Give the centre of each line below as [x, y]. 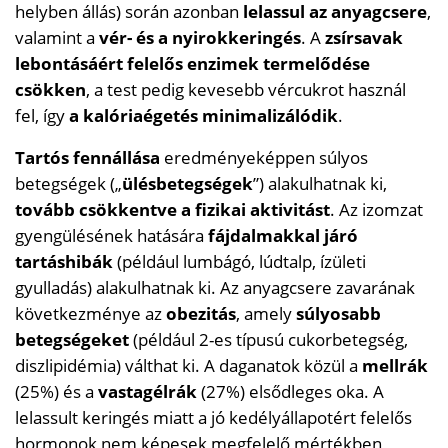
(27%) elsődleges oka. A [290, 392]
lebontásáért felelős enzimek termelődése [192, 64]
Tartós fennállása [87, 158]
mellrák [395, 366]
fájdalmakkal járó [283, 236]
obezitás [199, 314]
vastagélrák [147, 392]
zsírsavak [364, 38]
